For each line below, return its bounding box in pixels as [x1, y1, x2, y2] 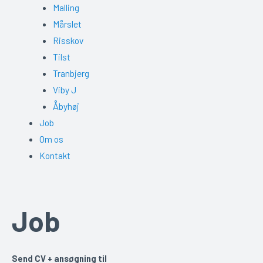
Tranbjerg [52, 68, 89, 79]
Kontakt [39, 150, 70, 161]
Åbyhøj [52, 100, 79, 112]
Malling [52, 2, 79, 14]
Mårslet [52, 18, 82, 30]
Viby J [52, 84, 76, 96]
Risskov [52, 35, 83, 46]
